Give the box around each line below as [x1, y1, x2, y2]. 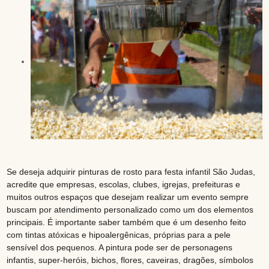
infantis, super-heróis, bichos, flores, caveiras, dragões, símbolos [7, 255, 254, 265]
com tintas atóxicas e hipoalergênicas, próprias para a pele [7, 230, 231, 240]
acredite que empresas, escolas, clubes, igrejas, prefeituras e [7, 180, 241, 190]
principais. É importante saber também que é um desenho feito [7, 217, 247, 228]
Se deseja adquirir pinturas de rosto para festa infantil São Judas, [7, 167, 256, 177]
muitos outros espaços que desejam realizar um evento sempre [7, 192, 249, 202]
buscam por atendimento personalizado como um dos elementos [7, 205, 254, 215]
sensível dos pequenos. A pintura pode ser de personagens [7, 243, 233, 253]
